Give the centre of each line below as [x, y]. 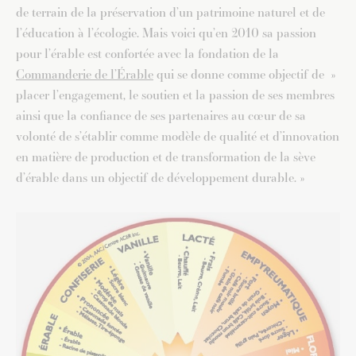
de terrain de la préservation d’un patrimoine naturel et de [170, 13]
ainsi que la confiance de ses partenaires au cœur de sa [161, 116]
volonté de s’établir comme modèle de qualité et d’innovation [178, 137]
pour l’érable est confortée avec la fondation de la [147, 54]
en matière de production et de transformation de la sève [166, 157]
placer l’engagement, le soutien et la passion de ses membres [175, 95]
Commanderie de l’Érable [85, 75]
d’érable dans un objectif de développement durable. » [160, 178]
